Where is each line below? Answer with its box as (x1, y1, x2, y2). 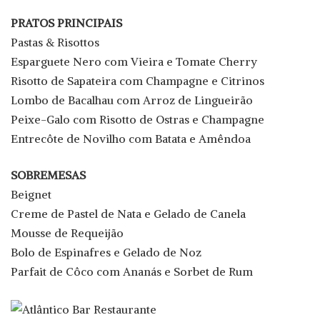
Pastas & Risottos (11, 35, 99, 50)
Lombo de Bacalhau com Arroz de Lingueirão (11, 93, 253, 108)
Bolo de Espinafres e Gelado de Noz (11, 245, 201, 260)
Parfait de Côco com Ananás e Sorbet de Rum (11, 264, 253, 279)
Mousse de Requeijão (11, 226, 124, 241)
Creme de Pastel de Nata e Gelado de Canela (11, 206, 246, 221)
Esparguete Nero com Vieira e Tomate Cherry (11, 54, 257, 69)
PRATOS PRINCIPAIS (11, 16, 122, 31)
